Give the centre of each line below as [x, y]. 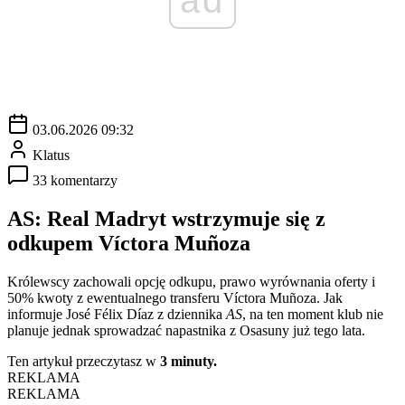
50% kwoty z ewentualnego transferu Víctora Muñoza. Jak [175, 297]
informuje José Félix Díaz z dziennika [117, 314]
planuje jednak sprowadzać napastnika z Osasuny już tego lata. [186, 330]
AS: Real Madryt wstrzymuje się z [166, 218]
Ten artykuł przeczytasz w [84, 361]
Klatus [51, 155]
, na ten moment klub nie [313, 314]
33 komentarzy [75, 180]
